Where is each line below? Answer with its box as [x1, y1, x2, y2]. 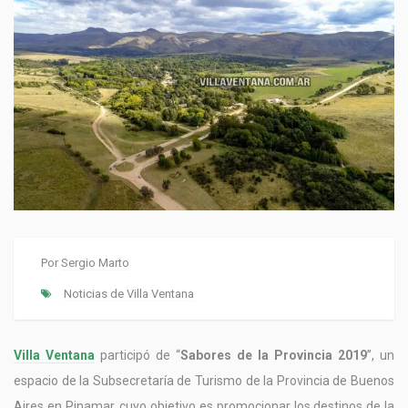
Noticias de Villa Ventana [64, 286, 194, 301]
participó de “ [95, 347, 180, 362]
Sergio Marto [61, 255, 129, 270]
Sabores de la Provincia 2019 [180, 347, 367, 362]
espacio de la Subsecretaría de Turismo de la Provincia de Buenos [14, 372, 394, 388]
